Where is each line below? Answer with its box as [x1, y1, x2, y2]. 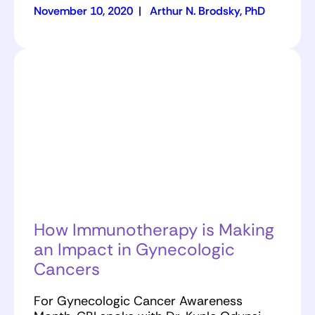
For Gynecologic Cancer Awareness [34, 292, 243, 309]
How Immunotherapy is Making [34, 219, 274, 241]
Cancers [34, 258, 100, 281]
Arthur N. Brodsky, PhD [150, 4, 265, 19]
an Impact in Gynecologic [34, 238, 235, 261]
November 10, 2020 [34, 4, 133, 19]
